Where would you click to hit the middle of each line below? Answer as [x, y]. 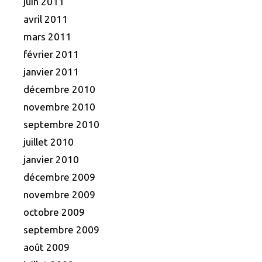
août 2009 [46, 247]
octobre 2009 [54, 212]
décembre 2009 [59, 177]
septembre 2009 [61, 229]
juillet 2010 [49, 142]
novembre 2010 [59, 106]
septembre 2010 [61, 124]
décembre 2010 [59, 89]
